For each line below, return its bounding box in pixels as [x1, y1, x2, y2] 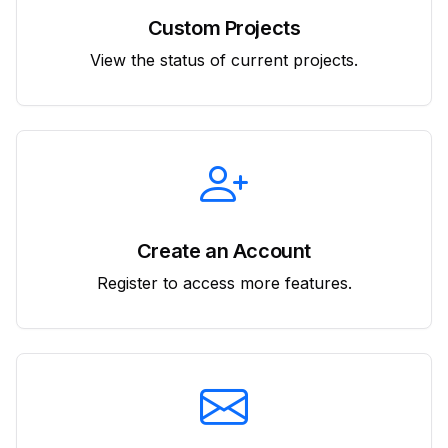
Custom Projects [147, 15, 301, 40]
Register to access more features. [96, 272, 352, 293]
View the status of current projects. [90, 49, 358, 70]
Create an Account [136, 238, 312, 263]
